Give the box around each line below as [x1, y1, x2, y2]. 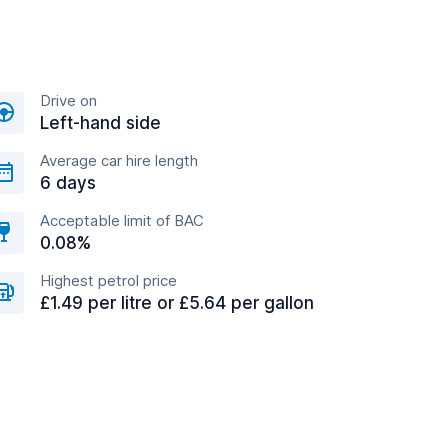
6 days [40, 173, 96, 193]
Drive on [40, 91, 97, 110]
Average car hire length [40, 151, 198, 170]
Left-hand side [40, 113, 161, 133]
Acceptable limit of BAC [40, 211, 204, 230]
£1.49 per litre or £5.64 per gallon [40, 293, 314, 313]
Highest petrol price [40, 271, 177, 290]
